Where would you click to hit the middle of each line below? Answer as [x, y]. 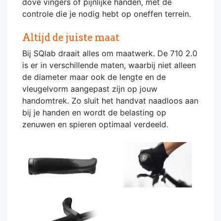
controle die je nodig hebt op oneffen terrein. [107, 14]
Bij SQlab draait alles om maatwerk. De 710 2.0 [110, 53]
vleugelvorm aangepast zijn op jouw [90, 89]
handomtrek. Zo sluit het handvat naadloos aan [110, 100]
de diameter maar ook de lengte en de [94, 77]
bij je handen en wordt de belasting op [94, 112]
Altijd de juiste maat [71, 37]
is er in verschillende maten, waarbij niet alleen [109, 65]
